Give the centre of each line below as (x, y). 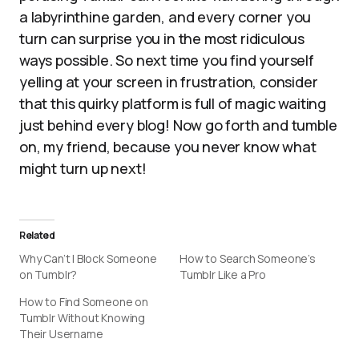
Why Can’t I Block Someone (88, 258)
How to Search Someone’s (248, 258)
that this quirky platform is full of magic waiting (173, 103)
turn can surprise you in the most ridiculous (162, 38)
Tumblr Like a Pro (223, 274)
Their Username (61, 334)
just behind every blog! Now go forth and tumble (178, 125)
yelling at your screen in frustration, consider (169, 82)
